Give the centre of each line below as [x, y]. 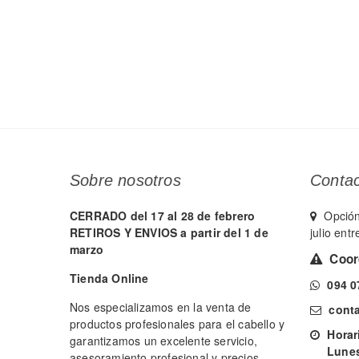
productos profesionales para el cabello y [177, 323]
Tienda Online [109, 278]
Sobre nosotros [125, 180]
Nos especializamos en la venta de [161, 307]
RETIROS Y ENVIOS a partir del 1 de [169, 232]
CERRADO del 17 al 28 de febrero [163, 215]
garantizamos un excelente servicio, [163, 340]
